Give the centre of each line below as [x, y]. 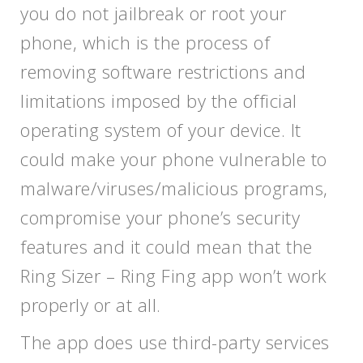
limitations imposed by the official [159, 100]
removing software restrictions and [163, 71]
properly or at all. [91, 305]
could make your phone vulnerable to [174, 159]
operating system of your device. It [161, 130]
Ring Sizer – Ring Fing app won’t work [174, 275]
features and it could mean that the [167, 246]
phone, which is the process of [145, 42]
